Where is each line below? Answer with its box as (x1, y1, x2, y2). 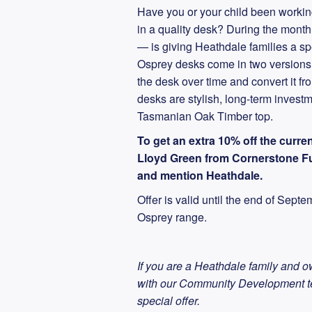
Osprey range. (137, 209, 207, 225)
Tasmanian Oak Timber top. (137, 108, 273, 124)
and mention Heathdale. (137, 167, 263, 183)
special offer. (137, 292, 200, 309)
